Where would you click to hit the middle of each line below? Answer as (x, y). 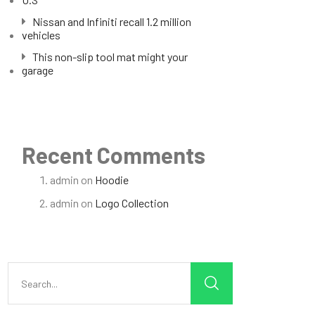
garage (38, 70)
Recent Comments (114, 155)
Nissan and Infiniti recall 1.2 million (112, 21)
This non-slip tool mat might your (110, 57)
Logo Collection (132, 203)
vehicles (41, 35)
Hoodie (112, 180)
